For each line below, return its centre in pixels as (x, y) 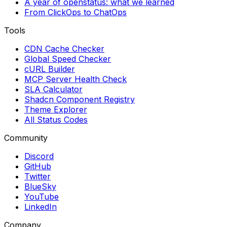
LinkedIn (41, 207)
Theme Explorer (56, 109)
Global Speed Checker (68, 59)
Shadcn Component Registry (80, 99)
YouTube (42, 197)
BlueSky (40, 186)
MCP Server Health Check (75, 79)
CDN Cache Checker (64, 49)
